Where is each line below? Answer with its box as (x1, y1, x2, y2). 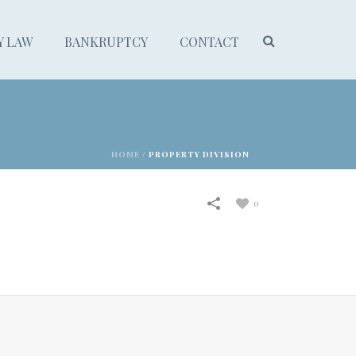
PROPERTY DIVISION (149, 149, 250, 160)
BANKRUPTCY (64, 33, 148, 50)
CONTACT (180, 33, 239, 50)
